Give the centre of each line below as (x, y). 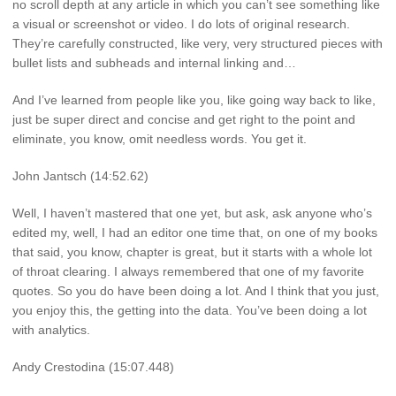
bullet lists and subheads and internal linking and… (154, 63)
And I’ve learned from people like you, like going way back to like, (194, 100)
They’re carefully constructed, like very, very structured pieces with (198, 44)
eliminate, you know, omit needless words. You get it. (160, 139)
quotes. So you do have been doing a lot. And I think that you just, (196, 290)
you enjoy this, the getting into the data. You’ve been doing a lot (190, 310)
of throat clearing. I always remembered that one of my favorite (188, 271)
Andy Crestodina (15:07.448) (93, 366)
